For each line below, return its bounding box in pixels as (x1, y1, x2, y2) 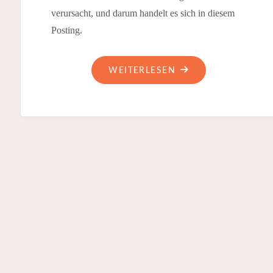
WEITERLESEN (108, 66, 176, 76)
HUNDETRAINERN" (175, 115, 260, 125)
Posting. (51, 24, 82, 35)
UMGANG (175, 81, 218, 91)
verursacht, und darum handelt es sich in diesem (51, 7, 235, 18)
